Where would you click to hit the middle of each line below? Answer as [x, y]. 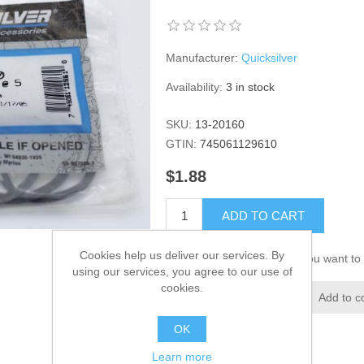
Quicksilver [270, 58]
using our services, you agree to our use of [182, 271]
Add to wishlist [236, 298]
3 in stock [251, 87]
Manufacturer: [202, 58]
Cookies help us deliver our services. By [182, 255]
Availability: [195, 87]
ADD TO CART [264, 216]
